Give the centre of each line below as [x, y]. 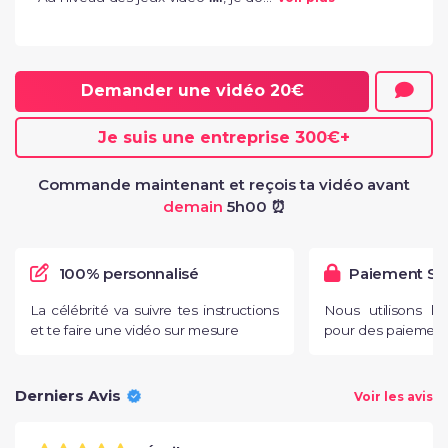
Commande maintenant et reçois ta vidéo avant [224, 184]
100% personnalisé [128, 273]
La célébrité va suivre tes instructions [154, 309]
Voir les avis [393, 396]
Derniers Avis [68, 395]
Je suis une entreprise [196, 137]
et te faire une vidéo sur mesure [134, 329]
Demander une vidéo [175, 90]
